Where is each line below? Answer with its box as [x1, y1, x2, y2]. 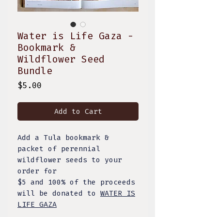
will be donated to [17, 189, 100, 198]
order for [17, 167, 57, 176]
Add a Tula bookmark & [17, 133, 109, 142]
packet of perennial [17, 144, 100, 154]
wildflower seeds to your [17, 155, 122, 165]
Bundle [17, 65, 52, 77]
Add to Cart [54, 107, 102, 116]
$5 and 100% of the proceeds [17, 178, 135, 187]
